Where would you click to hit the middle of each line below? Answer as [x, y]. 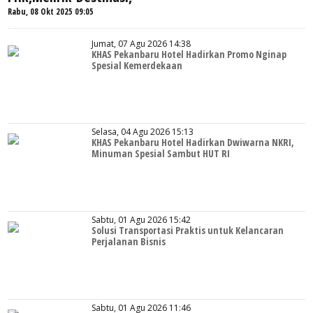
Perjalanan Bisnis [129, 241]
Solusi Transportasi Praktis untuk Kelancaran [188, 230]
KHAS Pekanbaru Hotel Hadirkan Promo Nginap [189, 54]
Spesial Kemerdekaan [137, 65]
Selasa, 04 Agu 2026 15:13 [143, 132]
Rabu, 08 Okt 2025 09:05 [51, 12]
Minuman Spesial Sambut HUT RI [161, 153]
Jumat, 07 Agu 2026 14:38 [141, 44]
